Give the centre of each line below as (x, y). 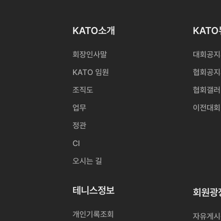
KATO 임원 (91, 72)
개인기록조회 (93, 214)
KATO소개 (94, 31)
